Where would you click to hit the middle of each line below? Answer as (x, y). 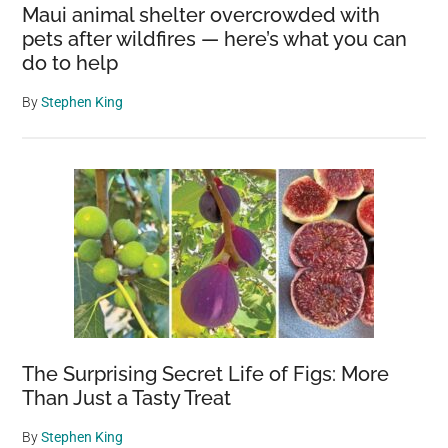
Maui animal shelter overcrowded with (201, 15)
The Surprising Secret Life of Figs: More (206, 374)
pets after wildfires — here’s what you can (215, 39)
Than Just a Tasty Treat (127, 398)
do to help (70, 63)
